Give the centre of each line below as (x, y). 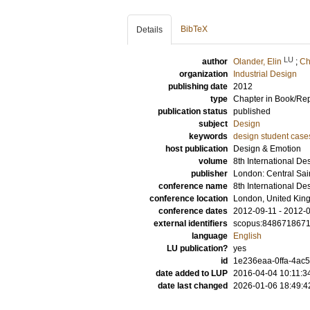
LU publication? (197, 248)
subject (213, 124)
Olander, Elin (257, 62)
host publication (197, 149)
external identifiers (191, 224)
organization (203, 74)
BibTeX (194, 29)
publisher (209, 174)
